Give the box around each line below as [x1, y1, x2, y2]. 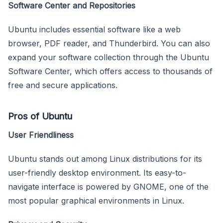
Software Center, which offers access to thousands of [8, 66, 213, 76]
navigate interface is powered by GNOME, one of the [8, 181, 209, 192]
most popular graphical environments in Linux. [8, 195, 184, 206]
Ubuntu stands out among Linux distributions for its [8, 153, 202, 164]
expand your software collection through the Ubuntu [8, 52, 209, 62]
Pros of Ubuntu [8, 110, 72, 121]
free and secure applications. [8, 80, 117, 90]
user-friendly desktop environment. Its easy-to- [8, 167, 186, 178]
